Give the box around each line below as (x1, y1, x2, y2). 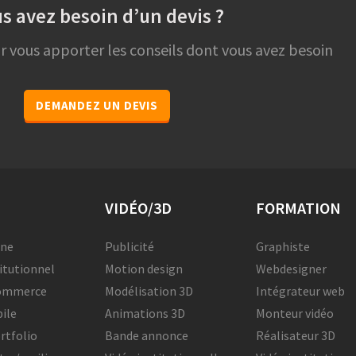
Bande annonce (104, 327, 188, 344)
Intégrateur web (255, 283, 345, 300)
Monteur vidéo (255, 305, 334, 322)
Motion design (104, 261, 183, 277)
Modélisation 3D (104, 283, 193, 300)
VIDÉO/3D (104, 198, 172, 219)
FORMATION (255, 198, 341, 219)
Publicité (104, 238, 154, 255)
